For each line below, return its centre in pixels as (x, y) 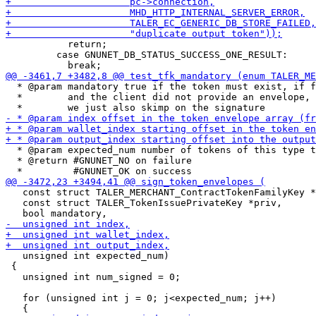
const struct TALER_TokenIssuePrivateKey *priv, (144, 203)
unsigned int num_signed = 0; (93, 277)
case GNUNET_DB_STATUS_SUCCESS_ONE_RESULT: (147, 55)
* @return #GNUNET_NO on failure (99, 160)
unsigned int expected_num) (87, 256)
